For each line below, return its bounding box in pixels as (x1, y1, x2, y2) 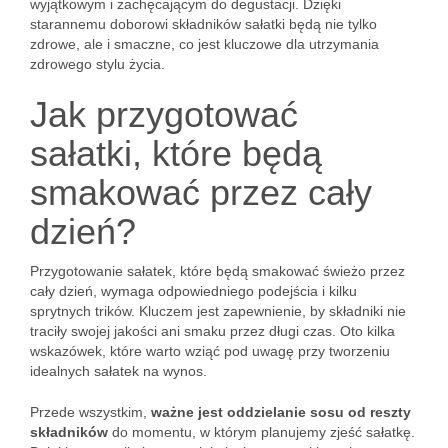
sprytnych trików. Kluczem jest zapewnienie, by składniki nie (30, 303, 406, 319)
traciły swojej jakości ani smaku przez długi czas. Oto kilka (30, 323, 395, 339)
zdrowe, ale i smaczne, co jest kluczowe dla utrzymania (30, 36, 379, 52)
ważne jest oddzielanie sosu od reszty (151, 404, 411, 420)
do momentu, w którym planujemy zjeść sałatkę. (108, 424, 415, 440)
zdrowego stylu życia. (30, 56, 165, 72)
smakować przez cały (30, 172, 372, 213)
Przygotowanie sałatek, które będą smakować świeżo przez (30, 263, 405, 279)
